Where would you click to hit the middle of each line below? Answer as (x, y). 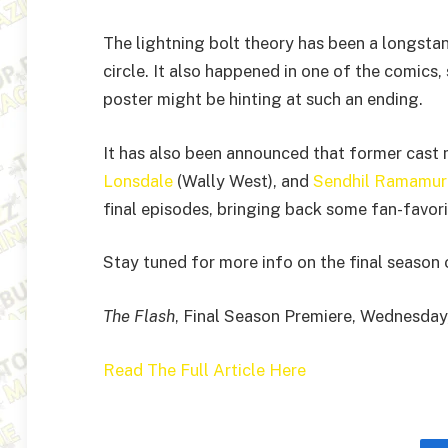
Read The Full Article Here (204, 369)
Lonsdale (138, 180)
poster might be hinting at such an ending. (263, 99)
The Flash (139, 316)
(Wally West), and (243, 180)
